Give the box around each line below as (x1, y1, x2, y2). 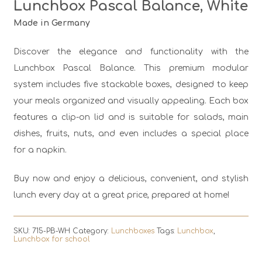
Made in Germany (13, 19, 90, 28)
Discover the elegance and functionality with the (13, 47, 249, 57)
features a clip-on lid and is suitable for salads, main (13, 113, 249, 122)
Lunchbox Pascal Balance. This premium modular (13, 64, 249, 73)
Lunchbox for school (13, 235, 90, 244)
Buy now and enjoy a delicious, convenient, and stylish (13, 174, 249, 184)
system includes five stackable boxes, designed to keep (13, 80, 249, 89)
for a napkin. (13, 146, 67, 155)
